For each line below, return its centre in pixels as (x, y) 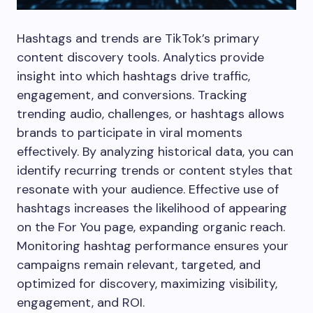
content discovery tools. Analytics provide (140, 57)
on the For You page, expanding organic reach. (151, 227)
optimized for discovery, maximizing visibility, (147, 283)
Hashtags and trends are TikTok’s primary (138, 38)
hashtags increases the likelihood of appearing (152, 208)
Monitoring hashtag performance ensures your (153, 246)
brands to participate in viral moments (130, 132)
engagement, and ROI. (81, 302)
